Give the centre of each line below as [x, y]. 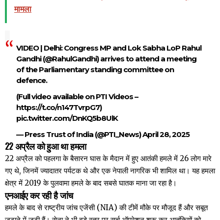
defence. [31, 80]
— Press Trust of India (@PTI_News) [79, 135]
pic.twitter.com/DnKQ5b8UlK [67, 118]
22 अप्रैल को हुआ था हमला [46, 146]
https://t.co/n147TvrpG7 [58, 108]
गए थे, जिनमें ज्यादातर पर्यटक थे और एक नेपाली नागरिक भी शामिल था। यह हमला [110, 171]
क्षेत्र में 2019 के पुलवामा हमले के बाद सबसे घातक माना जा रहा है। [91, 183]
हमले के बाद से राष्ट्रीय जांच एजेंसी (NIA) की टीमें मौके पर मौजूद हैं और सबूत [106, 208]
